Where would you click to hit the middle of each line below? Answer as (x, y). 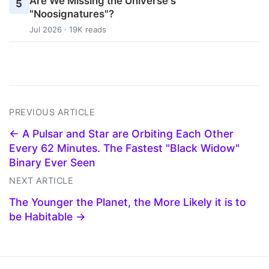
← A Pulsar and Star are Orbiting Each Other (121, 134)
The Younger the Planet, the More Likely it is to (128, 202)
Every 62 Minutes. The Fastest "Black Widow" (124, 148)
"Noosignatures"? (71, 14)
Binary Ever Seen (52, 163)
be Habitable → (47, 217)
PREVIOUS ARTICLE (52, 112)
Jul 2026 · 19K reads (68, 29)
